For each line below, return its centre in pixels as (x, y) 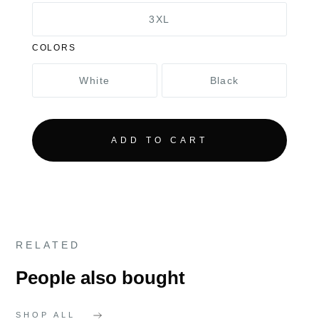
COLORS (54, 48)
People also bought (101, 278)
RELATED (48, 245)
